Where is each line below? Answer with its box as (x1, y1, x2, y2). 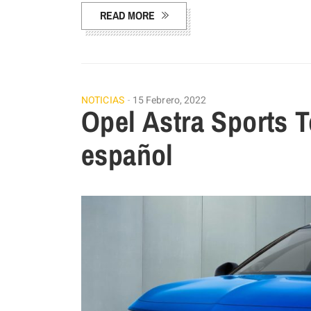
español (81, 135, 174, 174)
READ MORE (100, 7, 155, 23)
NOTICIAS (81, 92, 124, 108)
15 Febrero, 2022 (132, 92, 207, 108)
